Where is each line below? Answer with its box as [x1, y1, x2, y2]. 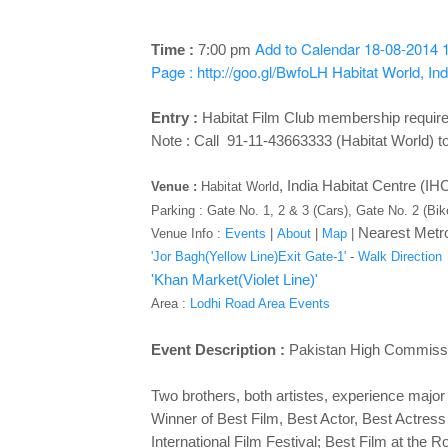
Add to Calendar [250, 38, 364, 59]
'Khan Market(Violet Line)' [150, 271, 318, 288]
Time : [150, 41, 198, 58]
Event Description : [150, 341, 289, 358]
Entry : [150, 109, 202, 126]
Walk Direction [357, 249, 442, 264]
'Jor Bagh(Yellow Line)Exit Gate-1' [150, 249, 346, 264]
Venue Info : [150, 226, 225, 241]
